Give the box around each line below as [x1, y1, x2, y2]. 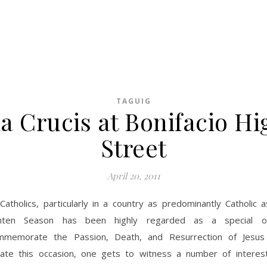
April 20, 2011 [107, 170, 160, 182]
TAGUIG [116, 96, 151, 106]
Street [100, 132, 167, 163]
